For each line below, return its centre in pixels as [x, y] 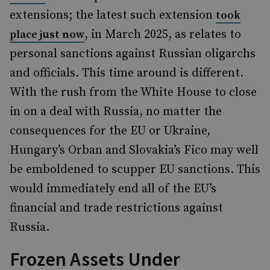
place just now [47, 35]
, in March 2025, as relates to [163, 35]
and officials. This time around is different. [127, 73]
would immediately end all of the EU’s [113, 189]
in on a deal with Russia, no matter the [116, 112]
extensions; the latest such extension [113, 15]
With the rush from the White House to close [133, 93]
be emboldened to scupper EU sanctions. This [135, 170]
